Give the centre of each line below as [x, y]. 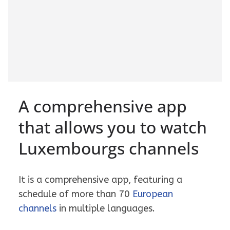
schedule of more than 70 [75, 194]
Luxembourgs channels [109, 148]
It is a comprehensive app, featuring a [100, 179]
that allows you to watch [113, 127]
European [153, 194]
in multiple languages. [106, 208]
